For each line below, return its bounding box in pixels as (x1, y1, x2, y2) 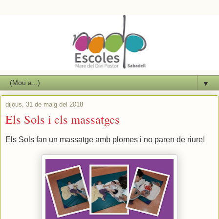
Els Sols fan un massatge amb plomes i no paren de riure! (5, 135, 205, 144)
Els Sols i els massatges (5, 111, 120, 128)
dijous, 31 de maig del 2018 (5, 101, 83, 109)
